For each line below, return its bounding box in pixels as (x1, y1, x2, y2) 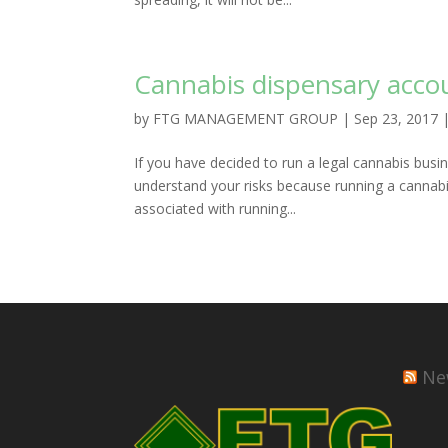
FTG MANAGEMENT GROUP (153, 109, 339, 129)
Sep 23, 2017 (354, 109, 439, 129)
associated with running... (134, 199, 297, 219)
